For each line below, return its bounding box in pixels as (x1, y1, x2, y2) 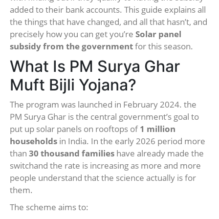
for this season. (133, 41, 193, 52)
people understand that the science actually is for (10, 172, 196, 184)
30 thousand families (29, 148, 114, 159)
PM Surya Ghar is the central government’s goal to (10, 111, 199, 123)
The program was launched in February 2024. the (10, 99, 197, 110)
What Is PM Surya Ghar (10, 57, 180, 76)
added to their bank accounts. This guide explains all (10, 4, 206, 16)
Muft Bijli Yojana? (10, 75, 136, 95)
